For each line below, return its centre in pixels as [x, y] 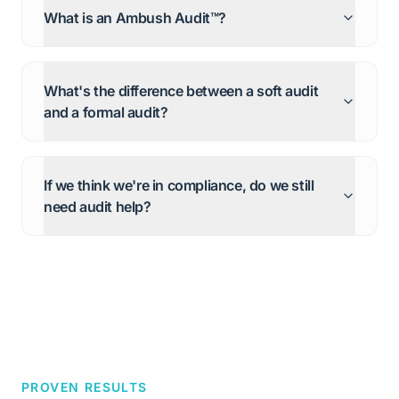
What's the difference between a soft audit [181, 91]
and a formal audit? [106, 112]
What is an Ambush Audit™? [135, 18]
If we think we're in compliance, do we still [179, 185]
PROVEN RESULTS [85, 387]
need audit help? [98, 207]
